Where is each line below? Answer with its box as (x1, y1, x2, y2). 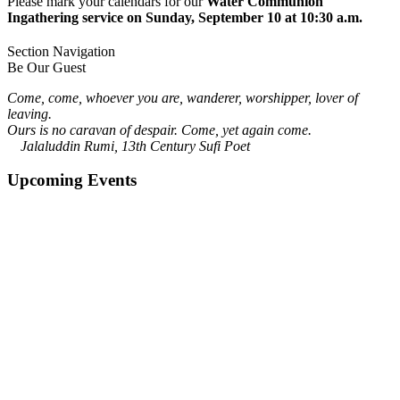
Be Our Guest (7, 59, 86, 75)
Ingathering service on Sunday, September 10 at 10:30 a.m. (7, 9, 366, 25)
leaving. (7, 105, 52, 121)
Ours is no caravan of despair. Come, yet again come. (7, 121, 312, 137)
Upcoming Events (7, 171, 137, 190)
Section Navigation (7, 43, 115, 59)
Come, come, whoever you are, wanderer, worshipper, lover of (7, 89, 358, 105)
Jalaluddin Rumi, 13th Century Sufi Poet (21, 137, 250, 154)
